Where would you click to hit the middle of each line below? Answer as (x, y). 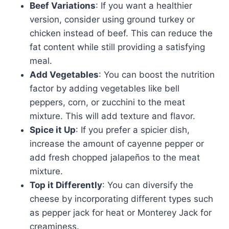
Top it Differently (66, 185)
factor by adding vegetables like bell (105, 89)
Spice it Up (53, 130)
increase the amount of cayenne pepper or (117, 144)
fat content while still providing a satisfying (117, 47)
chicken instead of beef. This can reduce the (121, 33)
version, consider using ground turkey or (112, 20)
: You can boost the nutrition (157, 75)
